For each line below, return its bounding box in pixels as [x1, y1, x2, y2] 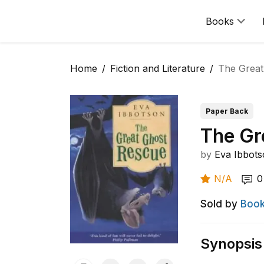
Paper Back [206, 107, 249, 115]
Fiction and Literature [110, 62, 205, 74]
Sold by [200, 198, 238, 210]
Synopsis [200, 235, 263, 252]
